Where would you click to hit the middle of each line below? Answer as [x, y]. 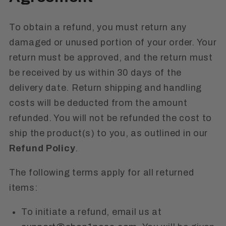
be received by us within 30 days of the [96, 73]
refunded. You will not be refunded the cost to [111, 118]
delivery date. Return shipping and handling [105, 88]
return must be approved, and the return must [111, 58]
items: [23, 188]
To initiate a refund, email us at [92, 212]
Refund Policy [42, 149]
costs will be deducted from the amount [98, 103]
